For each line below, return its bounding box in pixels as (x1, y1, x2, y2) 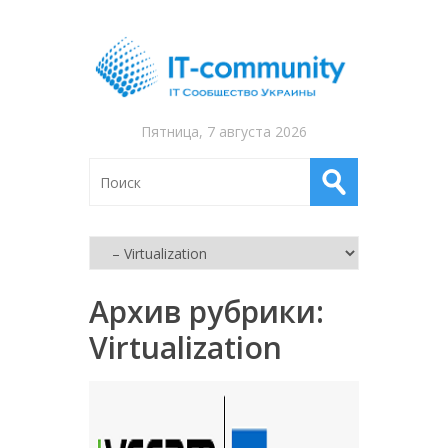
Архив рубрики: (89, 291, 324, 332)
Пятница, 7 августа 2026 (141, 122, 307, 141)
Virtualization (89, 327, 282, 368)
